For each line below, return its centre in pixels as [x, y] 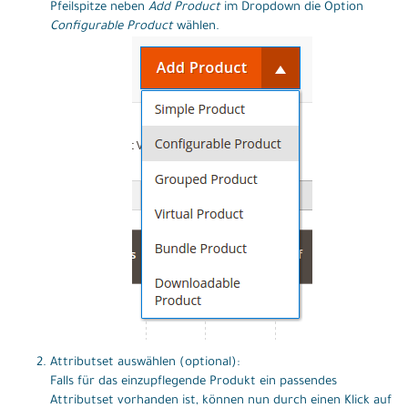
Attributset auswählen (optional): [145, 362]
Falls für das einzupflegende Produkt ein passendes [194, 382]
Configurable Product [112, 26]
